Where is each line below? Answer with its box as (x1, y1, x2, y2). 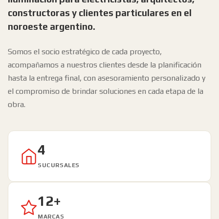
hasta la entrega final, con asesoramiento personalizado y (8, 73, 205, 83)
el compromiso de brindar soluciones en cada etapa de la (8, 87, 203, 96)
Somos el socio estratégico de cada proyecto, (8, 47, 162, 56)
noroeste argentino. (8, 21, 95, 32)
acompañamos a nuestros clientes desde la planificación (8, 60, 201, 69)
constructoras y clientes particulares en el (8, 7, 192, 18)
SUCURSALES (38, 162, 80, 169)
